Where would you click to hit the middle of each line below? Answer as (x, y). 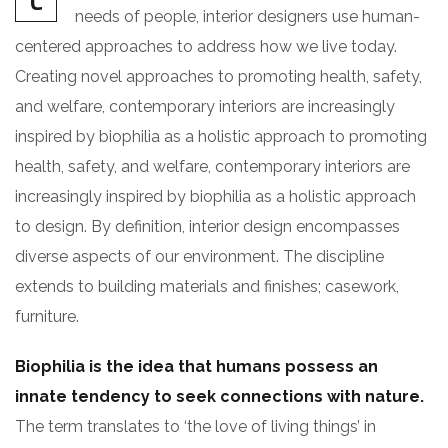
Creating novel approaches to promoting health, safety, (218, 76)
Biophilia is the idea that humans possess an (196, 366)
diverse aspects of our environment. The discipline (199, 256)
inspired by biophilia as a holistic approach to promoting (221, 136)
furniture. (47, 316)
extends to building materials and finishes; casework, (207, 286)
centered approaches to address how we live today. (206, 46)
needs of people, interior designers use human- (247, 16)
